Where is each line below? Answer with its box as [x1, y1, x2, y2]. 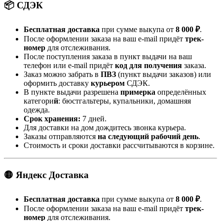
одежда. [24, 106, 50, 114]
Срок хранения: [24, 114, 80, 123]
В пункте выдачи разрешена [24, 88, 120, 97]
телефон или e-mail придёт [24, 61, 115, 70]
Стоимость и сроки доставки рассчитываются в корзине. [24, 141, 215, 150]
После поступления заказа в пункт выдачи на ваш [24, 52, 192, 61]
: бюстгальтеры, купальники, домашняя [58, 97, 191, 106]
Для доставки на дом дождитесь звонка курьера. [24, 123, 186, 132]
